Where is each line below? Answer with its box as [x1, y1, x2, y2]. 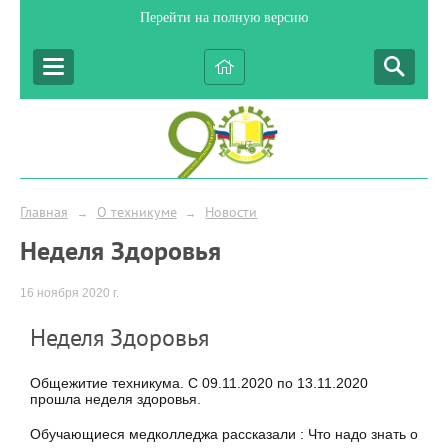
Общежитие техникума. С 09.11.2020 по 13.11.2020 [30, 375, 368, 392]
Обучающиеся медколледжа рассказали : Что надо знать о [30, 426, 418, 443]
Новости [205, 202, 258, 221]
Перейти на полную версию [140, 10, 308, 25]
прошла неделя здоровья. [30, 391, 201, 408]
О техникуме [96, 202, 177, 221]
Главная [20, 202, 68, 221]
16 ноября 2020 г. [20, 286, 119, 301]
